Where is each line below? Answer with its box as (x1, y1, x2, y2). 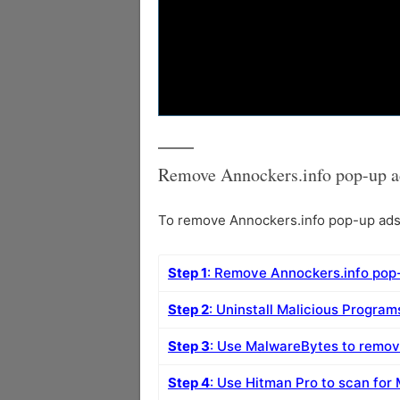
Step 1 (168, 263, 207, 281)
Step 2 (168, 300, 209, 318)
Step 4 (168, 373, 210, 391)
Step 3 (168, 337, 210, 354)
